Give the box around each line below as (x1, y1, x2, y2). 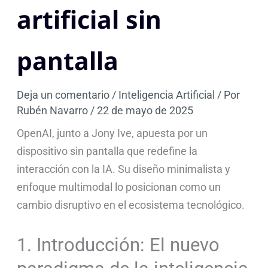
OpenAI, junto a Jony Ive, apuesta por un (17, 127, 208, 140)
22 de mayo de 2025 (97, 104, 194, 117)
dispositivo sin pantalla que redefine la (17, 145, 198, 158)
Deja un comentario (17, 89, 110, 102)
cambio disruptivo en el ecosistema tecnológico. (17, 199, 245, 212)
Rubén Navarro (17, 104, 91, 117)
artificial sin (17, 2, 162, 36)
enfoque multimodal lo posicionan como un (17, 181, 221, 194)
